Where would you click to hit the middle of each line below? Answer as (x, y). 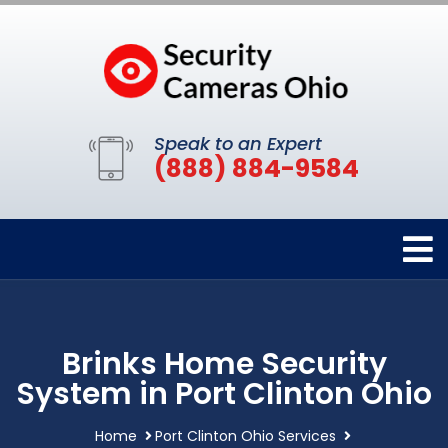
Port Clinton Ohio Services (245, 435)
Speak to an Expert (238, 143)
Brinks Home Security (224, 363)
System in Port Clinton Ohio (224, 393)
